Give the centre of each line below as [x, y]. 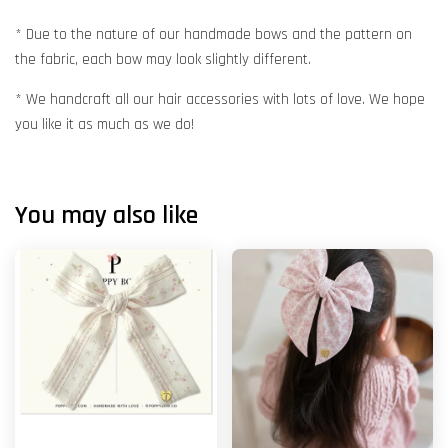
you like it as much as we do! [106, 124]
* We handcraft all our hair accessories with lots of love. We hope [220, 99]
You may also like [106, 215]
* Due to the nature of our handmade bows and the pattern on [213, 34]
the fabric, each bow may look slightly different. [163, 59]
